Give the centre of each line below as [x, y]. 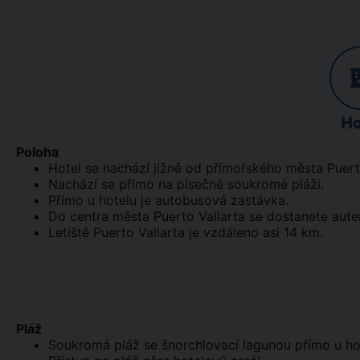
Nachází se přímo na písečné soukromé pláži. [186, 184]
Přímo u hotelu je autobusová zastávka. [168, 200]
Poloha [37, 152]
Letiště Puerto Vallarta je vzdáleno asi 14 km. [186, 232]
